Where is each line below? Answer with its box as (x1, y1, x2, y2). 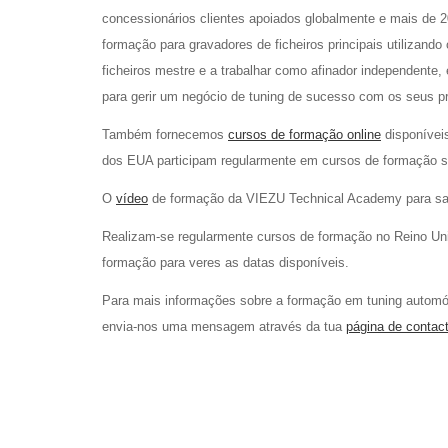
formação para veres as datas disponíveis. (102, 255, 349, 270)
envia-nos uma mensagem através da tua (102, 319, 346, 334)
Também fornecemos (102, 127, 228, 142)
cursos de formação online (228, 127, 381, 142)
